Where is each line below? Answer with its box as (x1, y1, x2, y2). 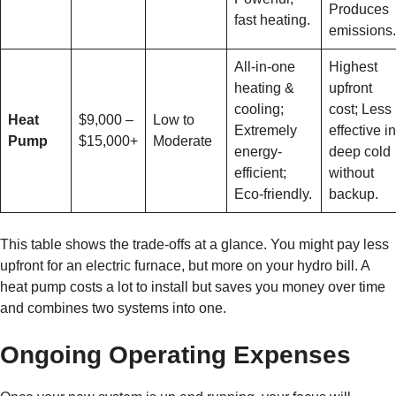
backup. (329, 187, 378, 202)
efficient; (234, 165, 286, 181)
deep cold (329, 144, 391, 160)
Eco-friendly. (234, 187, 312, 202)
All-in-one (234, 59, 295, 75)
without (329, 165, 374, 181)
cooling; (234, 102, 284, 118)
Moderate (153, 133, 212, 149)
